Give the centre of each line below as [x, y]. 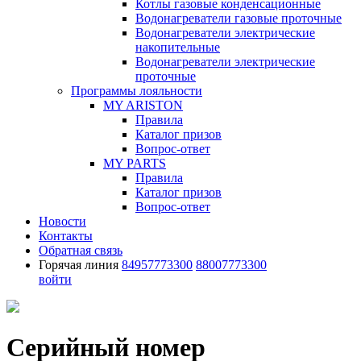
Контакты [66, 236]
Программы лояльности [137, 91]
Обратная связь [81, 250]
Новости [62, 221]
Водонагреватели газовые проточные [239, 18]
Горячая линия [79, 265]
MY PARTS [135, 163]
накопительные [178, 47]
